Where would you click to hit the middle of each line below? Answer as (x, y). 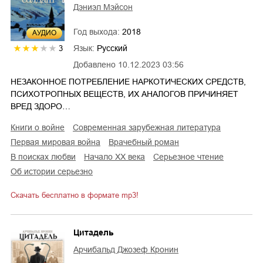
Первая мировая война (58, 142)
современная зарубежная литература (150, 127)
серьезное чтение (191, 157)
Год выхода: (98, 32)
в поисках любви (46, 157)
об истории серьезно (55, 171)
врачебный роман (146, 142)
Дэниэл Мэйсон (103, 7)
